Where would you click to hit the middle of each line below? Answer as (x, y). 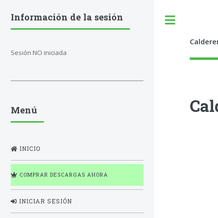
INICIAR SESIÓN (45, 201)
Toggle (196, 20)
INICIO (29, 149)
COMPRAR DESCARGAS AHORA (63, 175)
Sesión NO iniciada (39, 52)
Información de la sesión (67, 17)
